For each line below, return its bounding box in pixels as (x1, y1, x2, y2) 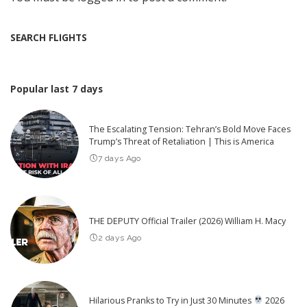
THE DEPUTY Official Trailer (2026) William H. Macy (89, 214, 286, 227)
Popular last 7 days (10, 82, 103, 96)
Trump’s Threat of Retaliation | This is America (89, 135, 274, 147)
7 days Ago (98, 153, 141, 163)
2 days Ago (98, 232, 142, 243)
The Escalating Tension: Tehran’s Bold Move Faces (89, 123, 291, 135)
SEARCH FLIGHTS (10, 31, 87, 45)
